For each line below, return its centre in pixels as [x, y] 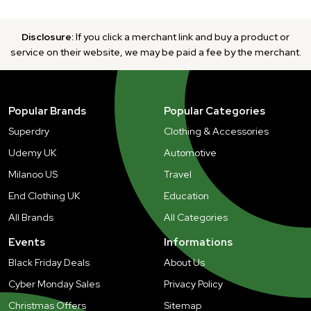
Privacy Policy [193, 284]
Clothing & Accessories [216, 131]
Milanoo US [33, 174]
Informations [198, 242]
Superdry [29, 131]
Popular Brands [47, 111]
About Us [184, 262]
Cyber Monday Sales [54, 284]
